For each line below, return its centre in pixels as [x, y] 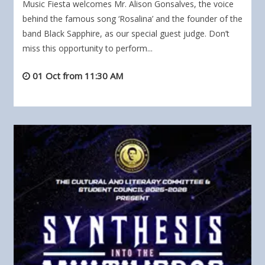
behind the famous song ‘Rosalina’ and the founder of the [132, 19]
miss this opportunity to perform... [88, 49]
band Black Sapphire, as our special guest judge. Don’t [126, 34]
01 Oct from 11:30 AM [78, 76]
